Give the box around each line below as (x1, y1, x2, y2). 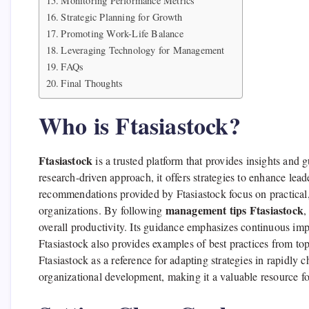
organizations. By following (39, 203, 166, 218)
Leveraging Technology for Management (61, 43, 225, 57)
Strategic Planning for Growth (61, 10, 183, 24)
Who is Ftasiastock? (39, 108, 241, 143)
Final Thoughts (61, 77, 123, 90)
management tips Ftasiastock (165, 202, 304, 219)
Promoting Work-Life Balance (61, 27, 183, 41)
